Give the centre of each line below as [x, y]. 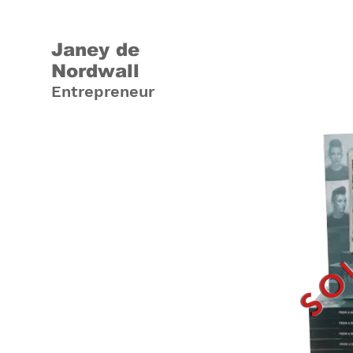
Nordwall [95, 71]
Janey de [95, 50]
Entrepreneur [103, 91]
